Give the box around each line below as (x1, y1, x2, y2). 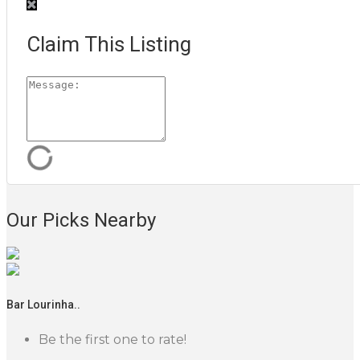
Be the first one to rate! (39, 332, 186, 347)
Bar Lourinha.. (6, 297, 80, 311)
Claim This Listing (27, 31, 191, 56)
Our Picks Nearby (6, 208, 156, 231)
